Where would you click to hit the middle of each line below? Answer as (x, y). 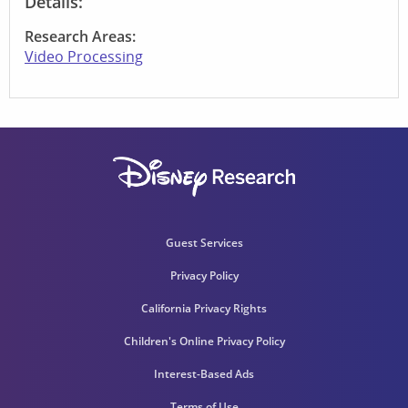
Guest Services (204, 242)
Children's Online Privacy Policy (204, 341)
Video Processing (84, 56)
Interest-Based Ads (204, 373)
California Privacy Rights (204, 308)
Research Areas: (80, 36)
